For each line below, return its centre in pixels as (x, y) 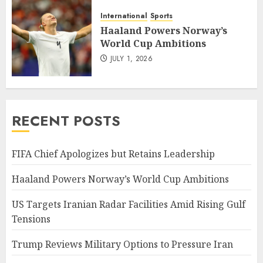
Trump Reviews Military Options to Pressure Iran (122, 245)
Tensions (31, 219)
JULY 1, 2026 (131, 59)
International (124, 16)
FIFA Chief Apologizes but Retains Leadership (113, 154)
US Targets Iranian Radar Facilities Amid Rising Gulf (129, 205)
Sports (161, 16)
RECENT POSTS (66, 121)
